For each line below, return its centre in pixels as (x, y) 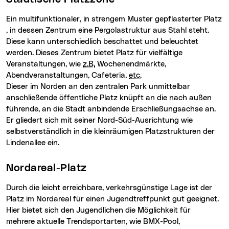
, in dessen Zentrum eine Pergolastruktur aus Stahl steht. (108, 31)
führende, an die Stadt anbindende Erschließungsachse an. (111, 109)
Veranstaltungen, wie (44, 64)
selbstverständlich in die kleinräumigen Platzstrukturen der (110, 132)
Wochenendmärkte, (131, 64)
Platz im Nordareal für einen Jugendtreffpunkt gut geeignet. (112, 199)
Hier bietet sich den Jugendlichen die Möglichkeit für (99, 210)
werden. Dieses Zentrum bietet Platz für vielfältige (94, 53)
